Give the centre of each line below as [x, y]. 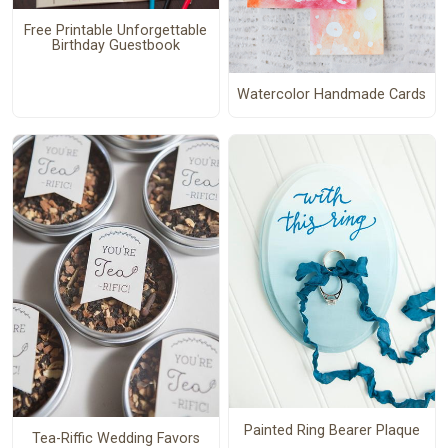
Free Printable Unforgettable [116, 31]
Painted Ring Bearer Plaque [331, 430]
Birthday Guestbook [115, 46]
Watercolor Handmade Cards [332, 95]
